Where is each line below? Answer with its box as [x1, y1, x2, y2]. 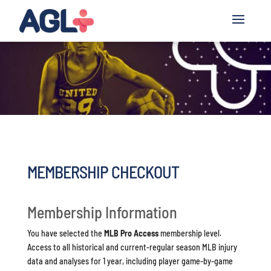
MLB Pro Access [103, 228, 158, 238]
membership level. [158, 228, 221, 238]
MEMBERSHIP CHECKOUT [27, 162, 179, 182]
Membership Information [27, 203, 177, 221]
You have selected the [27, 228, 104, 238]
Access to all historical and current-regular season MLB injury [27, 242, 237, 252]
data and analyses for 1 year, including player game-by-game [27, 256, 233, 266]
